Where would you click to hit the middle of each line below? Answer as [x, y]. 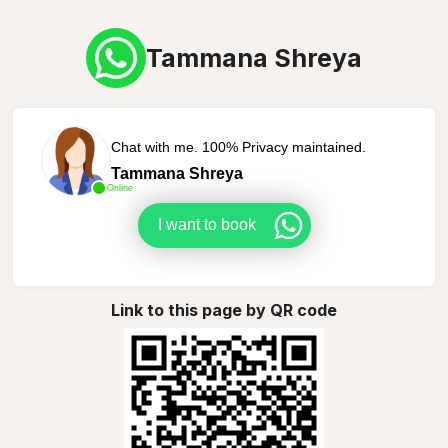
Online [119, 187]
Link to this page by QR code [224, 309]
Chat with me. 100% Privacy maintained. [238, 146]
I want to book [206, 224]
